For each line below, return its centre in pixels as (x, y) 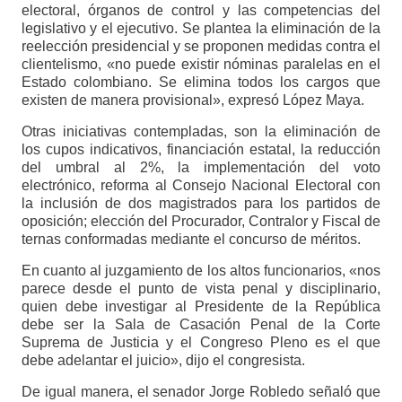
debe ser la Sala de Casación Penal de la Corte (201, 325)
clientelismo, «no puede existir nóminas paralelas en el (201, 65)
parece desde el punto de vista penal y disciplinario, (201, 289)
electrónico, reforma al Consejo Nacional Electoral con (201, 186)
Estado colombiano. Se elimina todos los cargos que (201, 83)
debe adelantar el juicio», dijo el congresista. (163, 361)
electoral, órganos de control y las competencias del (201, 11)
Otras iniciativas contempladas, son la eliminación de (201, 132)
